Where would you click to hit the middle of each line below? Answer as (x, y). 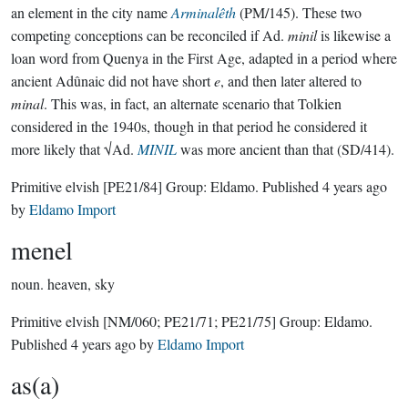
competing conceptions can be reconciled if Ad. (149, 35)
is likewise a (354, 35)
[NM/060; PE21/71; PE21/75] (189, 321)
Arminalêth (204, 12)
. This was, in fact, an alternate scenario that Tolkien (193, 103)
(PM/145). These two (299, 12)
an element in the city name (91, 12)
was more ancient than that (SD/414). (286, 149)
